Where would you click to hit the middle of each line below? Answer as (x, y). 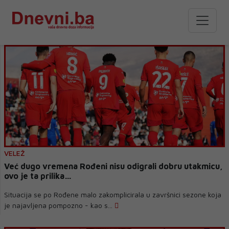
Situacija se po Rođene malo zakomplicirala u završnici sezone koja (113, 194)
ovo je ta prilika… (38, 176)
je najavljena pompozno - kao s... (59, 205)
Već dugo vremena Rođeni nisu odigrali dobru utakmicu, (81, 166)
